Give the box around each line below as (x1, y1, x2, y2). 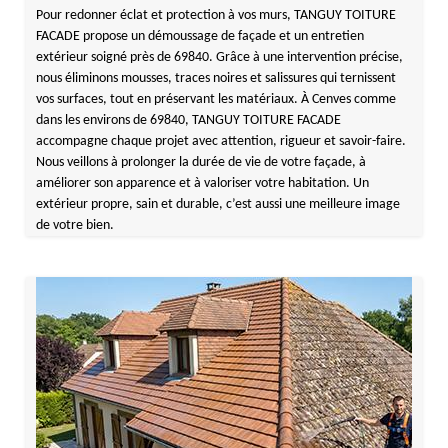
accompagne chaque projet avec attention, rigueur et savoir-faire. (35, 134, 406, 149)
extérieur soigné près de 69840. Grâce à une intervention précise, (35, 50, 403, 65)
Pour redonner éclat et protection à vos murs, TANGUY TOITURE (35, 8, 396, 23)
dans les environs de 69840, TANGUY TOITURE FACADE (35, 113, 341, 128)
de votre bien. (35, 218, 114, 233)
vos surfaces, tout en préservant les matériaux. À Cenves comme (35, 92, 396, 107)
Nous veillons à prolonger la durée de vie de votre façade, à (35, 155, 366, 170)
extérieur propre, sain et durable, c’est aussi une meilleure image (35, 197, 400, 212)
